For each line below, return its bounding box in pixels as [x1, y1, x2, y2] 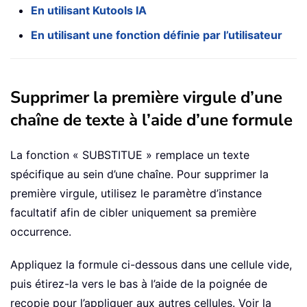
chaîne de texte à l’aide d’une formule [10, 109, 293, 132]
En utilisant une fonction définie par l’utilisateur [31, 28, 282, 42]
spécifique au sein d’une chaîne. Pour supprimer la [10, 167, 269, 182]
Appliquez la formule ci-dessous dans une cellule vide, [10, 258, 292, 272]
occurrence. [10, 225, 71, 239]
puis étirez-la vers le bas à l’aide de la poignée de [10, 277, 267, 291]
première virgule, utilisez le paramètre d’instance [10, 186, 262, 201]
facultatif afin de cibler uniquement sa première [10, 206, 256, 220]
